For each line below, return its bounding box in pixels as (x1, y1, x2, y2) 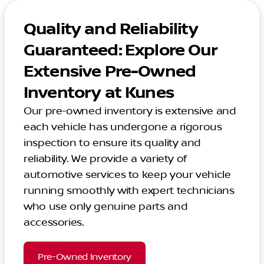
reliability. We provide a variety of (24, 152, 187, 166)
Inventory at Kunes (24, 82, 174, 103)
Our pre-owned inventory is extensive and (24, 104, 236, 118)
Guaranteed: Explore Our (24, 40, 217, 61)
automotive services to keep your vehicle (24, 168, 231, 181)
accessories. (24, 216, 84, 229)
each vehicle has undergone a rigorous (24, 120, 222, 134)
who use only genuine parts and (24, 200, 188, 213)
